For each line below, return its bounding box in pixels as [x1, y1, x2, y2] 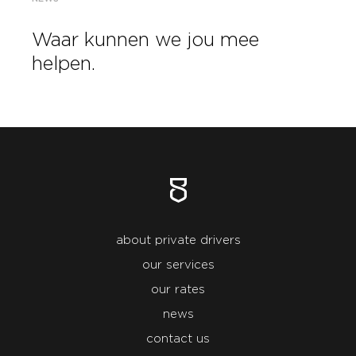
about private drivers [115, 234, 241, 246]
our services [141, 259, 215, 271]
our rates [151, 284, 205, 296]
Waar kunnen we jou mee [32, 30, 259, 50]
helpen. [32, 54, 95, 74]
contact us [146, 333, 210, 345]
